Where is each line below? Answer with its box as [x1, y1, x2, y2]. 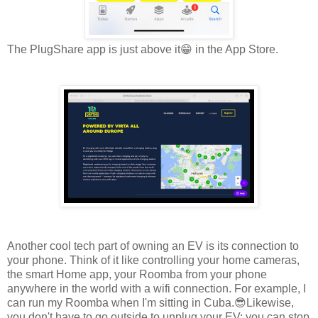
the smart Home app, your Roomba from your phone [7, 268, 267, 280]
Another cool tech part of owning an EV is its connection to [7, 239, 299, 252]
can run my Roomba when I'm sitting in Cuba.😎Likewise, [7, 296, 294, 309]
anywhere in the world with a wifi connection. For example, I [7, 282, 306, 295]
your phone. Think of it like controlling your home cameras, [7, 253, 300, 266]
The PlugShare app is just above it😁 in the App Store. [7, 43, 281, 55]
